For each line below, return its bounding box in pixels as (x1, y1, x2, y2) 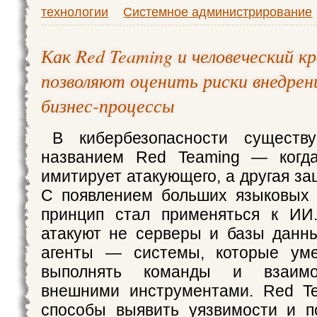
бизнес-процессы (41, 93, 175, 117)
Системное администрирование (123, 4, 313, 19)
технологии (41, 4, 108, 19)
